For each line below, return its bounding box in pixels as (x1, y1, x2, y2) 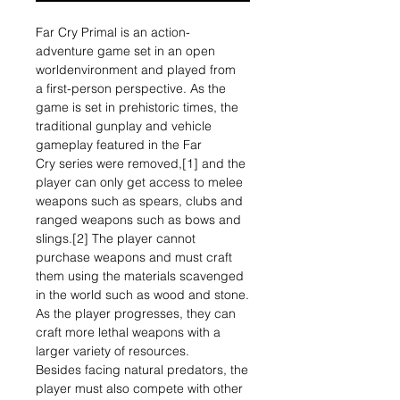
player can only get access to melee (36, 174, 243, 190)
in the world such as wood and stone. (36, 287, 249, 303)
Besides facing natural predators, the (36, 362, 248, 378)
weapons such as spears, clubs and (36, 193, 243, 209)
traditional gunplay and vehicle (36, 118, 212, 134)
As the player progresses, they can (36, 305, 236, 321)
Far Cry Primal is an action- (36, 24, 190, 40)
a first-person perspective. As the (36, 80, 226, 96)
